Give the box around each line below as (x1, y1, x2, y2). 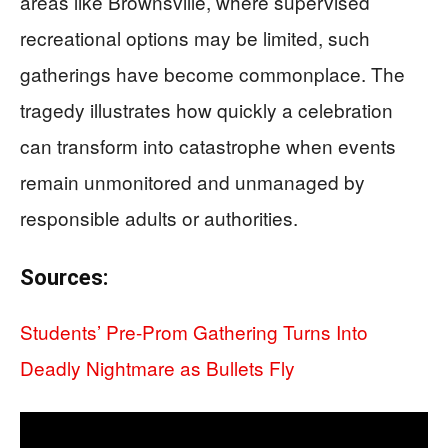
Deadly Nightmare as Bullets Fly (20, 354, 295, 381)
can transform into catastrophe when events (20, 132, 396, 159)
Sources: (20, 265, 108, 290)
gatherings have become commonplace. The (20, 60, 405, 87)
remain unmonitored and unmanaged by (20, 168, 365, 195)
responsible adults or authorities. (20, 204, 298, 231)
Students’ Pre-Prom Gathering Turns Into (20, 318, 368, 345)
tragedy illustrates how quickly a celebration (20, 96, 393, 123)
